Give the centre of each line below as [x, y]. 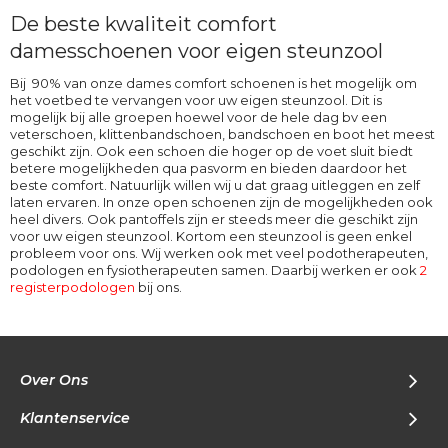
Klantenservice [75, 418]
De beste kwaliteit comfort [143, 24]
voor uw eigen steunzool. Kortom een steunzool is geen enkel [211, 236]
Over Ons [54, 380]
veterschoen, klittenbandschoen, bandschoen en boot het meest [222, 134]
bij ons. [158, 287]
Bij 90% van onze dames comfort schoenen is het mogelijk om [213, 83]
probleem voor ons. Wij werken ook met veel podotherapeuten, [219, 253]
